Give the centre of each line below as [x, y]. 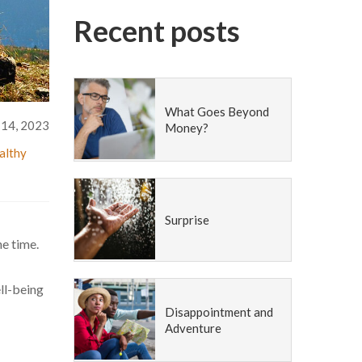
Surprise [187, 219]
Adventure [193, 328]
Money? [186, 127]
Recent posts [157, 30]
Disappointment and [219, 311]
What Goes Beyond [217, 111]
